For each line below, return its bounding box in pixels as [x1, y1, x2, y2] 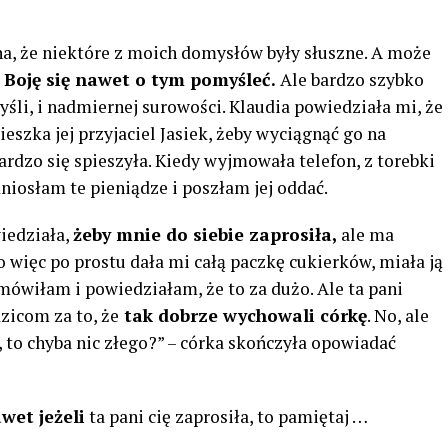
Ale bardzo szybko [276, 68, 424, 91]
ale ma [337, 223, 394, 246]
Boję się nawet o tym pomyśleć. [4, 68, 276, 91]
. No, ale [367, 304, 429, 327]
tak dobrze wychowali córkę [119, 304, 367, 327]
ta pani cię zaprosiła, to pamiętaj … [85, 405, 368, 428]
